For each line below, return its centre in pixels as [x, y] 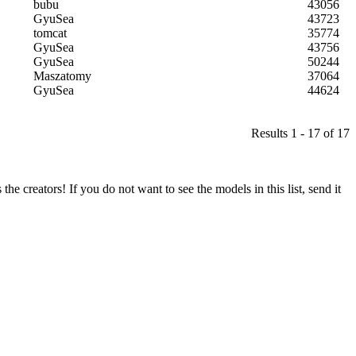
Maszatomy [62, 75]
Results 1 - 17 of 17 [300, 133]
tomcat [50, 33]
